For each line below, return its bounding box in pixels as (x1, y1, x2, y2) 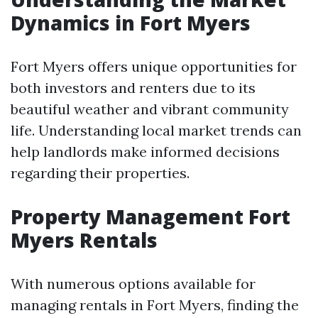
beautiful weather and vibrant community (11, 100, 289, 118)
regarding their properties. (11, 164, 190, 182)
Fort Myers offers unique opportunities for (11, 57, 297, 75)
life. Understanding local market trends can (11, 121, 302, 139)
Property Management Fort (11, 203, 290, 230)
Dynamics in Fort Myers (11, 9, 251, 36)
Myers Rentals (11, 226, 158, 253)
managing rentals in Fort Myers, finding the (11, 296, 299, 314)
